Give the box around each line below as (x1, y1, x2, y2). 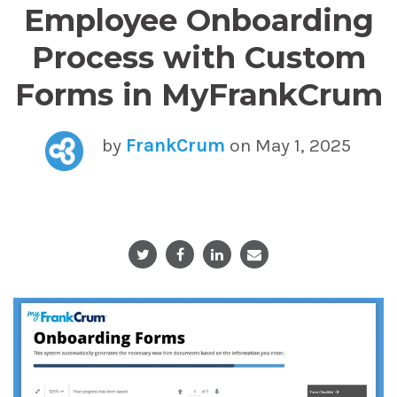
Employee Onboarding (23, 2, 374, 39)
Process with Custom (31, 39, 366, 76)
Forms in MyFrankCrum (14, 76, 383, 113)
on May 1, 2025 (225, 135, 351, 156)
